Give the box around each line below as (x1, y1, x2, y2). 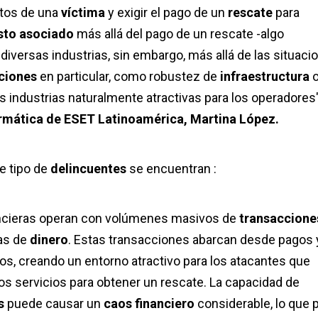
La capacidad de (209, 275, 300, 290)
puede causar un (7, 296, 101, 312)
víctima (61, 5, 108, 21)
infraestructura (220, 69, 312, 84)
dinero (30, 232, 68, 248)
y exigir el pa (108, 5, 177, 21)
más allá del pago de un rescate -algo (74, 26, 284, 42)
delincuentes (50, 161, 129, 177)
